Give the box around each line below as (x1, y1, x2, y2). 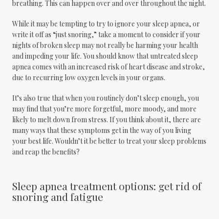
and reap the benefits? (12, 147, 80, 157)
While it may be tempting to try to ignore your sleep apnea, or (12, 19, 200, 29)
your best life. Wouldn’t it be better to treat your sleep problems (12, 136, 206, 146)
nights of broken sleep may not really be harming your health (12, 41, 198, 50)
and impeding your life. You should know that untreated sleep (12, 51, 198, 61)
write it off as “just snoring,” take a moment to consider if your (12, 30, 200, 40)
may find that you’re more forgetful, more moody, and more (12, 104, 197, 114)
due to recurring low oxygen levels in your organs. (12, 73, 165, 83)
